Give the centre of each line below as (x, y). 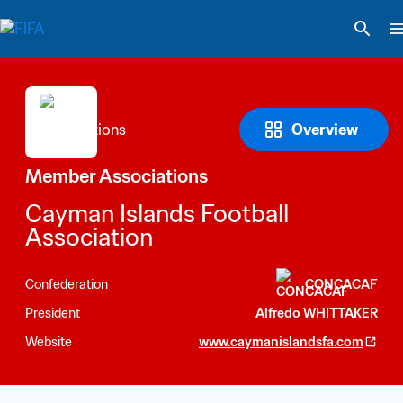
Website (49, 341)
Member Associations (116, 176)
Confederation (67, 284)
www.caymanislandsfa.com (281, 341)
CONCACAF (341, 284)
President (53, 313)
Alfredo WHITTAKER (317, 313)
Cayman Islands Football (157, 213)
